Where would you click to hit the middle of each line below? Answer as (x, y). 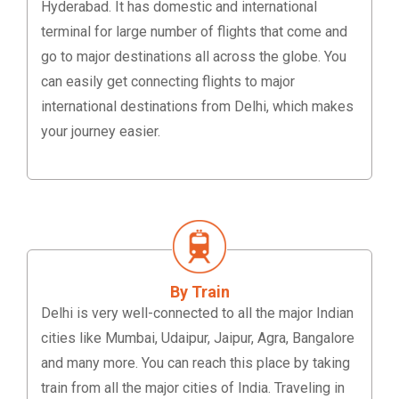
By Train (199, 292)
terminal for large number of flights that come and (194, 32)
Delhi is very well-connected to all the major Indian (197, 313)
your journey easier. (101, 132)
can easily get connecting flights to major (168, 82)
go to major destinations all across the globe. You (194, 57)
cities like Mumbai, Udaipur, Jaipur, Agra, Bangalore (198, 338)
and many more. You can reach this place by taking (195, 363)
